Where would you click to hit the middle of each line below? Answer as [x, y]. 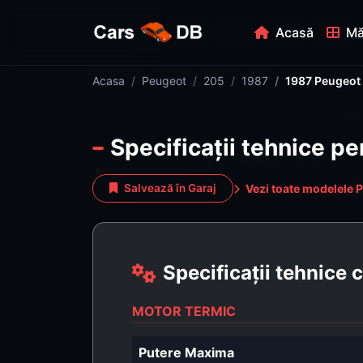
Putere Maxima [186, 352]
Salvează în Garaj [170, 188]
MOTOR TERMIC [184, 311]
